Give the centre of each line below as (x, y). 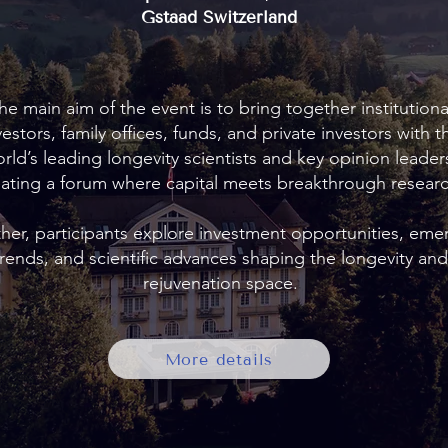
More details (219, 359)
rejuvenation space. (220, 283)
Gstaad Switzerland (218, 17)
